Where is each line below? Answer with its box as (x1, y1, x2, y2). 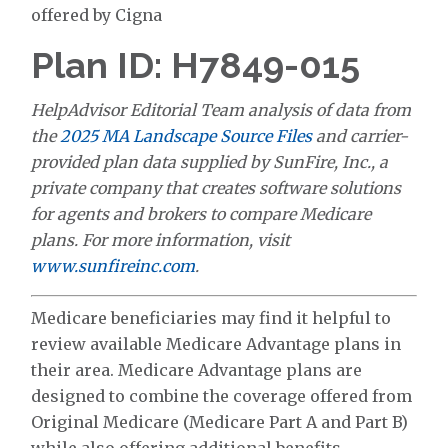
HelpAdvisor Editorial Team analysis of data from (31, 99, 412, 120)
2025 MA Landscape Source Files (60, 125, 313, 146)
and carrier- (312, 125, 409, 146)
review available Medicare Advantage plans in (31, 333, 402, 354)
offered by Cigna (31, 4, 163, 25)
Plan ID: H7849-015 (31, 43, 361, 86)
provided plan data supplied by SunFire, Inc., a (31, 151, 389, 172)
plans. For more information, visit (31, 229, 291, 250)
